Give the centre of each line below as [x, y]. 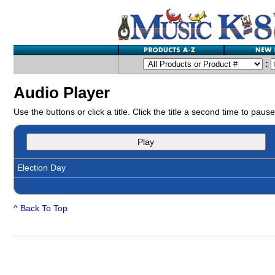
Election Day [41, 168]
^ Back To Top [41, 209]
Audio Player [62, 92]
